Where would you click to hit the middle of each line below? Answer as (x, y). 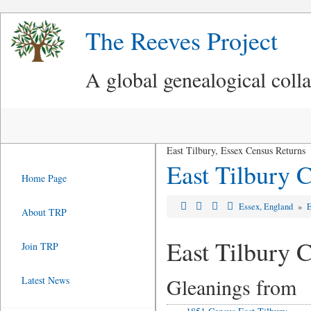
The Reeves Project (182, 40)
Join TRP (40, 246)
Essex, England (267, 207)
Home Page (44, 178)
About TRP (44, 212)
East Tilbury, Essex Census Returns (236, 150)
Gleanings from (231, 287)
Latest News (45, 280)
